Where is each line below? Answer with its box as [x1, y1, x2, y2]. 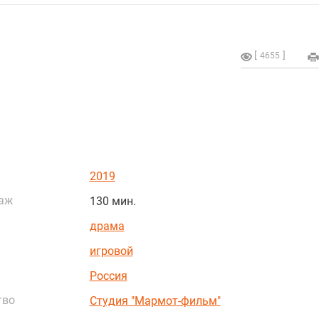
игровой [89, 244, 133, 258]
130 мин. [89, 194, 136, 208]
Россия [89, 268, 127, 283]
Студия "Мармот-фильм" [89, 293, 221, 308]
